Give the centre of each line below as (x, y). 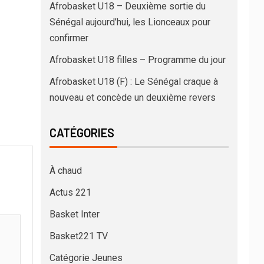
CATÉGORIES (82, 132)
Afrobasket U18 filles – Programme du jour (137, 60)
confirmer (69, 38)
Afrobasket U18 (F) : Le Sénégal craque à (133, 81)
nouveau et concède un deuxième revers (132, 97)
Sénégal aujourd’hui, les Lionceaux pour (130, 22)
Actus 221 (70, 192)
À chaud (65, 170)
